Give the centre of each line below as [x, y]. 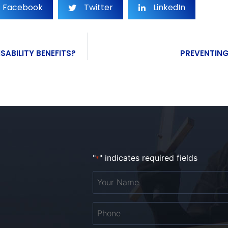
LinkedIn [169, 8]
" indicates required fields [148, 158]
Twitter [98, 8]
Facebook [23, 8]
